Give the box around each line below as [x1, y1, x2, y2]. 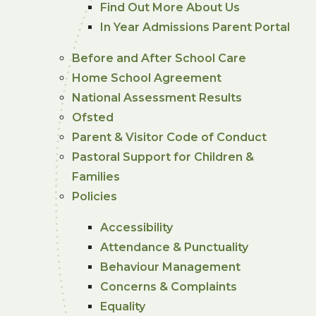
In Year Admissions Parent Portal [100, 20, 291, 34]
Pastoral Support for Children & [72, 150, 255, 164]
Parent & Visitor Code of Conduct [72, 130, 267, 144]
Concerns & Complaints [100, 279, 238, 293]
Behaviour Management [100, 260, 241, 274]
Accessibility [100, 220, 174, 234]
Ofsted [72, 110, 114, 124]
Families [72, 169, 121, 183]
